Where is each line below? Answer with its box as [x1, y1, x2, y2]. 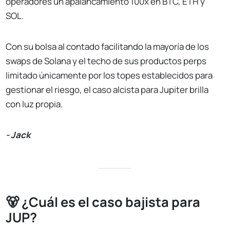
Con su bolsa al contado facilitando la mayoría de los [6, 41, 209, 53]
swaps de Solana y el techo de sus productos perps [6, 55, 207, 67]
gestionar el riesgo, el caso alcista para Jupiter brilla [6, 84, 209, 96]
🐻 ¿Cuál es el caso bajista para [6, 193, 201, 212]
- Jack [6, 129, 31, 141]
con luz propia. [6, 98, 63, 110]
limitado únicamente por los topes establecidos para [6, 69, 213, 82]
